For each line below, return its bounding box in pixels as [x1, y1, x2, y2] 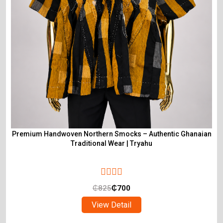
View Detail [92, 200, 131, 210]
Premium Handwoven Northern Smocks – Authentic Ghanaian [11, 129, 212, 138]
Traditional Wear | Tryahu [71, 139, 152, 147]
